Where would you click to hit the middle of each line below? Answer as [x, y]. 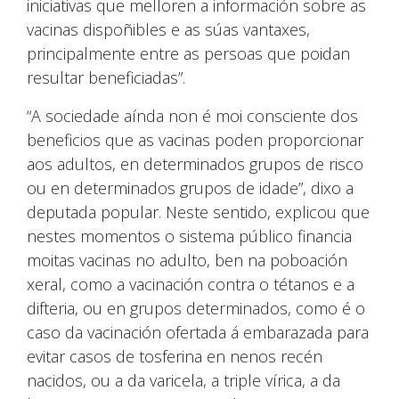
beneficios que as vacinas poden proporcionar [195, 140]
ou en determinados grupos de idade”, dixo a [190, 188]
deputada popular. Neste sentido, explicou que [198, 212]
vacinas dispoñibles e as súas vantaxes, [168, 30]
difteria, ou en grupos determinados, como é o [196, 309]
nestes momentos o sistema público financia [189, 236]
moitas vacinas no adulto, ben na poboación [187, 261]
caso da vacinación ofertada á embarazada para [198, 333]
